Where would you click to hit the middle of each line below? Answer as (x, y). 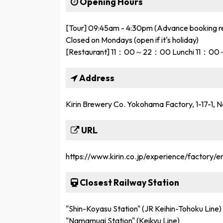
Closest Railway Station (129, 182)
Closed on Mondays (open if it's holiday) (132, 40)
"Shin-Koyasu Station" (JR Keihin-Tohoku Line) (144, 208)
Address (96, 78)
